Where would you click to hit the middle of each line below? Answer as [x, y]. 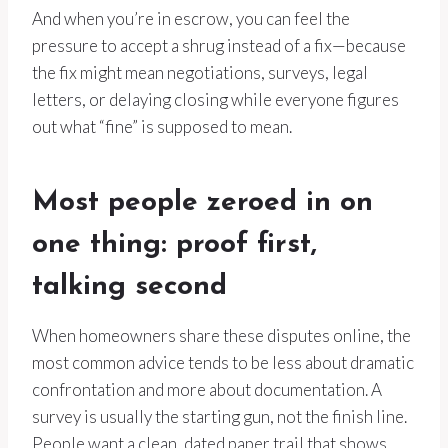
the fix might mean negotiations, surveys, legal [200, 73]
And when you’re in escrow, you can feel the [191, 19]
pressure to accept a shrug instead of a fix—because [219, 46]
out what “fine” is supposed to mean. [162, 127]
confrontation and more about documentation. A [207, 390]
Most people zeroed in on [202, 203]
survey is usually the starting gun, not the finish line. [219, 417]
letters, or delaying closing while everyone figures [215, 100]
